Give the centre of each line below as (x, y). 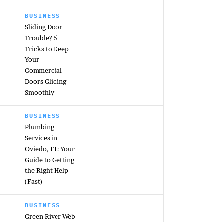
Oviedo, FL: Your (50, 149)
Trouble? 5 (41, 38)
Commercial (43, 70)
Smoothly (39, 92)
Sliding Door (44, 27)
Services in (41, 138)
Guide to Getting (50, 160)
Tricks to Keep (47, 49)
